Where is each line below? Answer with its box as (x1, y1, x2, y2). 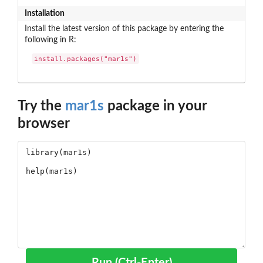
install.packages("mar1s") (34, 55, 137, 63)
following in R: (24, 35, 76, 44)
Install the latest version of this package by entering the (24, 24, 224, 33)
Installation (24, 9, 65, 18)
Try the (18, 99, 65, 114)
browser (18, 117, 70, 131)
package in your (104, 99, 207, 114)
